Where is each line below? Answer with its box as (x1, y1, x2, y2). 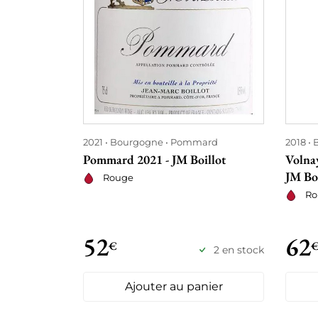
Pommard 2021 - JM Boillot (83, 151, 226, 168)
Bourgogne (110, 136, 163, 148)
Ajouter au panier (124, 280, 223, 293)
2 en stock (214, 243, 264, 256)
